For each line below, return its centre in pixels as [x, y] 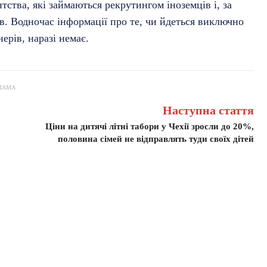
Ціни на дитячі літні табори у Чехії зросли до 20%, [150, 127]
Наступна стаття [209, 111]
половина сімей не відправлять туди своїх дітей [156, 139]
